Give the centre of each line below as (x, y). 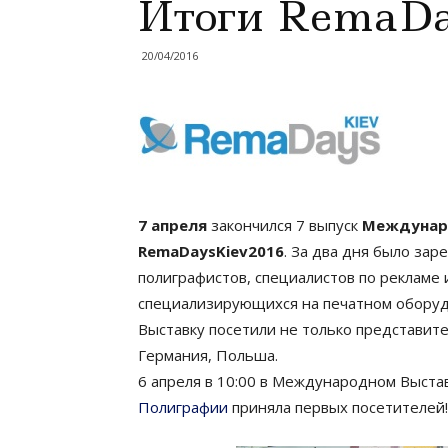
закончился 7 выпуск (284, 225)
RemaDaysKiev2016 (211, 251)
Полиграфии (183, 407)
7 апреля (172, 225)
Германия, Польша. (208, 355)
